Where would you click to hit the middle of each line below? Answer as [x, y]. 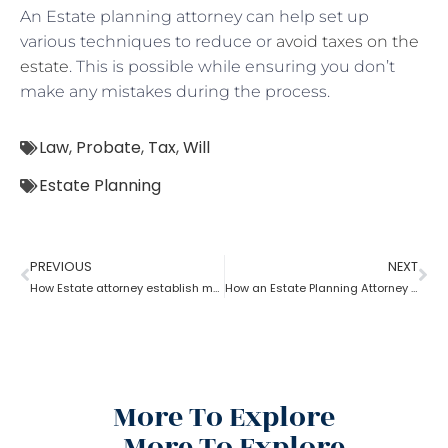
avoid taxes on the [347, 41]
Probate [108, 147]
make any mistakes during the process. [175, 91]
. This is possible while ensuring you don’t [232, 66]
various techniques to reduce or [148, 41]
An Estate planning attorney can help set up [194, 16]
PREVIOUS [61, 266]
